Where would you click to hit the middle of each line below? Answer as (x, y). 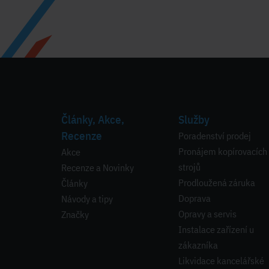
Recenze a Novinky (98, 168)
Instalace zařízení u (216, 230)
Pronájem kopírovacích (223, 152)
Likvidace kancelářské (221, 261)
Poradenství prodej (215, 136)
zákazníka (198, 245)
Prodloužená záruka (217, 183)
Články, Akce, (93, 120)
